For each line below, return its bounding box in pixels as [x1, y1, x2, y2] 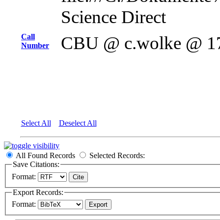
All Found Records [16, 151, 75, 160]
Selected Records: [89, 151, 145, 160]
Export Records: [13, 188, 63, 196]
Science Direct [61, 7, 166, 27]
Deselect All [58, 119, 97, 127]
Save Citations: [13, 160, 59, 168]
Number [21, 41, 49, 50]
